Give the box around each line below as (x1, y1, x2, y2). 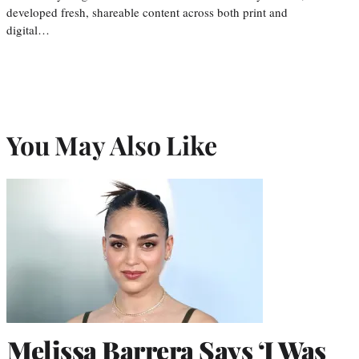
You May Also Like (6, 127, 217, 162)
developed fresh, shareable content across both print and (6, 4, 288, 21)
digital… (6, 22, 50, 38)
